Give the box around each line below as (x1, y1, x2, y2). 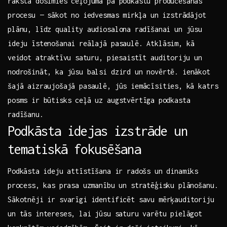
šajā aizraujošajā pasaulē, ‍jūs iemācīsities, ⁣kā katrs (8, 82, 218, 91)
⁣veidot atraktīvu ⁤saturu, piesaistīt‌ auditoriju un (8, 53, 202, 62)
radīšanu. (8, 110, 44, 119)
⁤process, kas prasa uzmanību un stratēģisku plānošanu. (8, 181, 218, 190)
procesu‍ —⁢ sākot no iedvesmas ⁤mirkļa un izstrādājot (8, 11, 206, 20)
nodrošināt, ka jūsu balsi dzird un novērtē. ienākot (8, 67, 210, 77)
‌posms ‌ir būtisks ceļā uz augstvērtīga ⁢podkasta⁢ (8, 96, 191, 105)
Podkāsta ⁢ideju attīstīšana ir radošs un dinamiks (8, 167, 199, 176)
